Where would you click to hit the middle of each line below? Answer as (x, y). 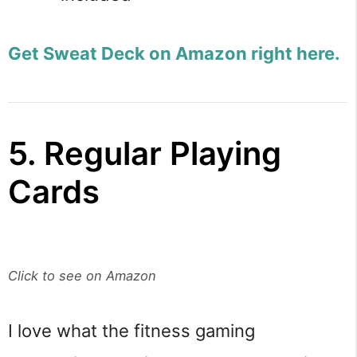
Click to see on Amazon (82, 275)
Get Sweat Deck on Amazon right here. (174, 53)
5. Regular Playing (145, 153)
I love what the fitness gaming (131, 330)
